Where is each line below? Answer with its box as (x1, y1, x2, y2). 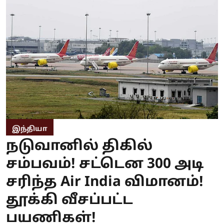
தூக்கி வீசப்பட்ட (6, 192, 133, 209)
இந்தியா (12, 125, 47, 134)
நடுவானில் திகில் (6, 138, 152, 155)
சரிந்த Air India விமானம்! (6, 174, 203, 191)
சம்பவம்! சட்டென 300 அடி (6, 156, 203, 173)
